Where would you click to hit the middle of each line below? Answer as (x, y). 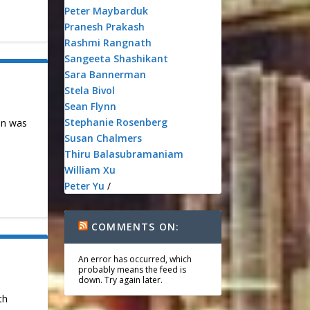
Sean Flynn (90, 106)
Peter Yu (84, 186)
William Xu (90, 170)
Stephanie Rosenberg (116, 122)
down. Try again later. (120, 280)
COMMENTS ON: (136, 227)
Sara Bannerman (105, 74)
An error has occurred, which (135, 259)
